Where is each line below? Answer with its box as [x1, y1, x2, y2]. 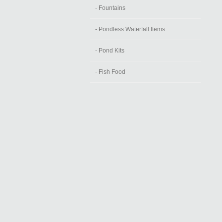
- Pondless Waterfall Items [95, 26, 165, 33]
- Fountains [95, 4, 125, 11]
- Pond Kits [95, 47, 124, 54]
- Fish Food [95, 68, 125, 75]
